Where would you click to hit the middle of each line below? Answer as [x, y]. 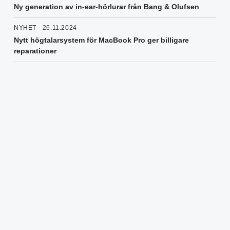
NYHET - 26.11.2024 [45, 28]
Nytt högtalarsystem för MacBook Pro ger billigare [101, 40]
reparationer [35, 51]
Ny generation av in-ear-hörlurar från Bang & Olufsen [107, 7]
